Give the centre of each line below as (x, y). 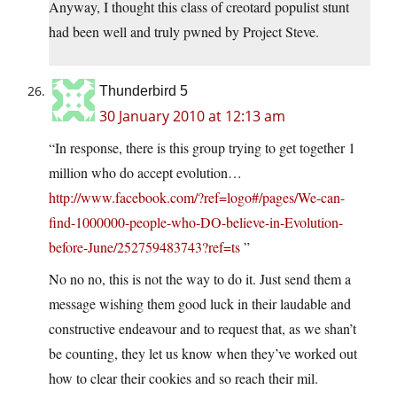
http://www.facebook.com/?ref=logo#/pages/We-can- (197, 198)
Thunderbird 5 (144, 91)
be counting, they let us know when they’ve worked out (203, 354)
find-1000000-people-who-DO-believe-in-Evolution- (196, 222)
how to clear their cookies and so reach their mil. (183, 378)
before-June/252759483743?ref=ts (144, 247)
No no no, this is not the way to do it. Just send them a (200, 279)
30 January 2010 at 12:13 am (192, 117)
